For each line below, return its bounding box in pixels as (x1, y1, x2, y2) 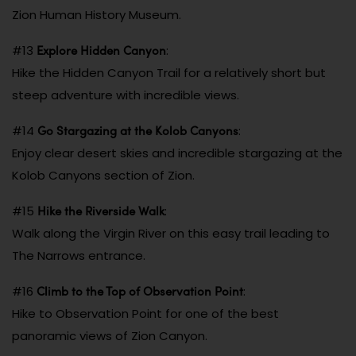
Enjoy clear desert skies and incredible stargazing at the (12, 144, 342, 161)
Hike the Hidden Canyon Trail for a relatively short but (12, 64, 326, 81)
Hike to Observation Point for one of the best (12, 304, 279, 322)
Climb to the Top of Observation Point (37, 281, 243, 300)
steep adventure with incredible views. (12, 86, 239, 103)
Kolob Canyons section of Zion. (12, 166, 195, 184)
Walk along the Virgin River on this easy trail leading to (12, 224, 330, 242)
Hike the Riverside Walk (37, 201, 164, 219)
